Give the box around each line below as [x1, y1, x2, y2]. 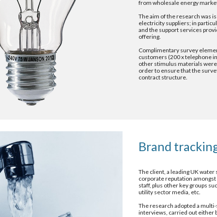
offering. [139, 33, 161, 40]
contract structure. [139, 74, 188, 81]
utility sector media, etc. [139, 188, 201, 196]
